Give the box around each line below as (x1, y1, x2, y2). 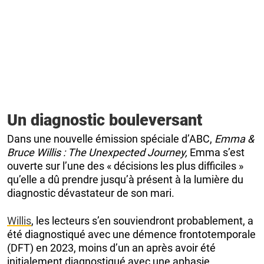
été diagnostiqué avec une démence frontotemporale (7, 227, 256, 240)
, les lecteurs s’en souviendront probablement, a (31, 214, 253, 227)
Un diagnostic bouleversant (7, 110, 202, 130)
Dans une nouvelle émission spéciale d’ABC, (7, 132, 214, 145)
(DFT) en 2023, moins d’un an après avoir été (7, 241, 216, 254)
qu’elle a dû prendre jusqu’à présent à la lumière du (7, 173, 243, 186)
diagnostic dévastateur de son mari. (7, 186, 174, 199)
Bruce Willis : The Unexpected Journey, (7, 146, 190, 159)
